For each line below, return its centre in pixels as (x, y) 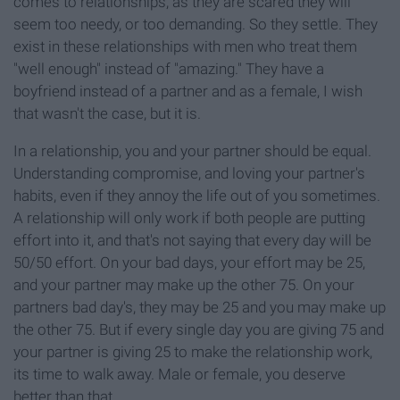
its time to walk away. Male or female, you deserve (179, 374)
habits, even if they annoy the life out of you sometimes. (197, 195)
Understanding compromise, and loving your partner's (189, 173)
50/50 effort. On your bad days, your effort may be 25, (189, 262)
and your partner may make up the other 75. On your (184, 284)
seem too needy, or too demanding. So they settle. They (196, 24)
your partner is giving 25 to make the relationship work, (193, 351)
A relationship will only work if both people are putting (189, 217)
